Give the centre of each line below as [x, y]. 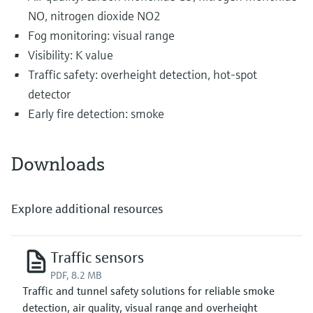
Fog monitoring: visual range [101, 35]
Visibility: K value [71, 54]
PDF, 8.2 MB [76, 275]
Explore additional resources [87, 208]
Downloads [58, 163]
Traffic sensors [97, 257]
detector [49, 94]
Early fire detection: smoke [96, 113]
